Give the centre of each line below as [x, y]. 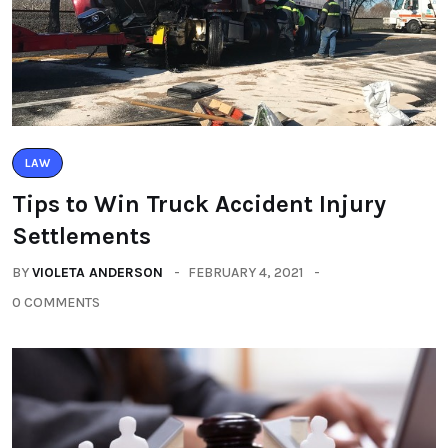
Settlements [81, 236]
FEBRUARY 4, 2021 [245, 272]
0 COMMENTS [56, 302]
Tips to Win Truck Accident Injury [199, 204]
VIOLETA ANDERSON [97, 272]
